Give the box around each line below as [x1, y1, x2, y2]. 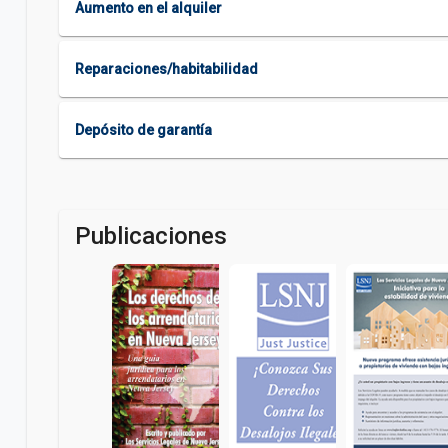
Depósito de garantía [75, 122, 212, 138]
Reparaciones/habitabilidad [75, 61, 258, 77]
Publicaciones [75, 222, 227, 250]
